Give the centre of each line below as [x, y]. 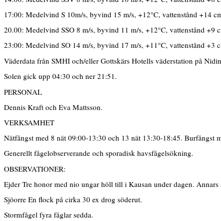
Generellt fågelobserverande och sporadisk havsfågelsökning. [99, 153]
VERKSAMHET [29, 123]
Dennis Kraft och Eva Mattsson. [53, 107]
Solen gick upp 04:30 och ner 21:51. [60, 76]
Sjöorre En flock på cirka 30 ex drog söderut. [73, 200]
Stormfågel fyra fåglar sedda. [49, 215]
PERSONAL [23, 92]
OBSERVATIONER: [35, 169]
